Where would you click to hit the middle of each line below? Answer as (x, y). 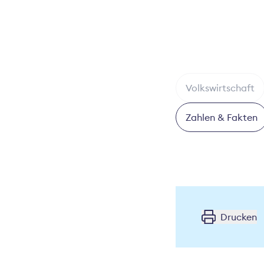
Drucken (239, 217)
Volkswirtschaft (220, 88)
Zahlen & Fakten (222, 118)
